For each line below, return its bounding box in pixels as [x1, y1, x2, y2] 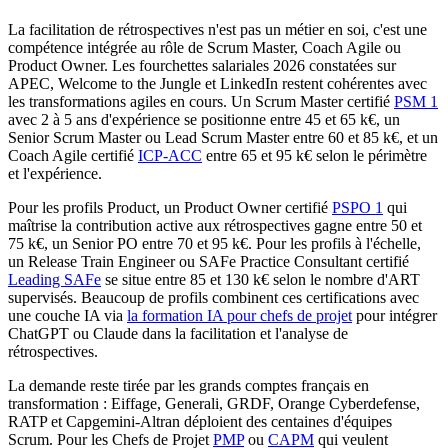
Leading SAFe [8, 271, 101, 289]
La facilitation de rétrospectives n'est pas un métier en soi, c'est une [8, 21, 427, 39]
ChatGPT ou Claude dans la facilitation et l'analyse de [8, 325, 348, 343]
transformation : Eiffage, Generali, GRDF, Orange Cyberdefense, [8, 395, 420, 413]
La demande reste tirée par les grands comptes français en [8, 377, 369, 395]
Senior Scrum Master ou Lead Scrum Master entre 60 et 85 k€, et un [8, 129, 438, 147]
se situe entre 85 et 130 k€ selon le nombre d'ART [101, 271, 420, 289]
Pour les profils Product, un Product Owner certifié [8, 199, 332, 217]
